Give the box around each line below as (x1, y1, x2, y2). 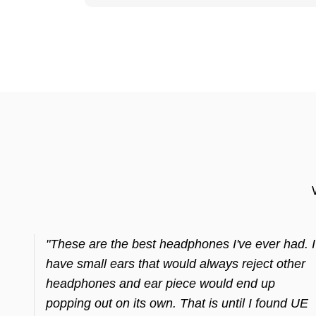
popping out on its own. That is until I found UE (46, 296, 308, 310)
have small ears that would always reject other (46, 257, 305, 271)
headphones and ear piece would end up (46, 276, 275, 291)
